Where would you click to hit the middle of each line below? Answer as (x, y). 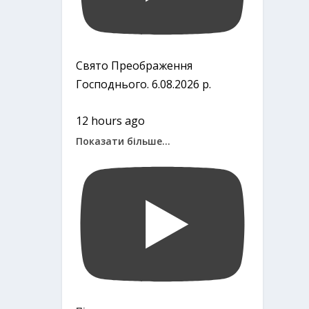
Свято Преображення (134, 66)
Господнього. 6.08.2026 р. (144, 84)
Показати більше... (123, 141)
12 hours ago (111, 120)
